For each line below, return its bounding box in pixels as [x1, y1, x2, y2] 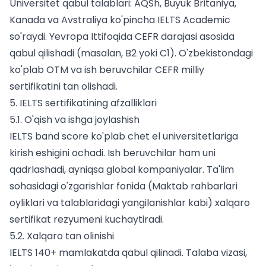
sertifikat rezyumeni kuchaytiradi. [9, 213, 164, 227]
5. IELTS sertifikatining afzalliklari [9, 96, 157, 110]
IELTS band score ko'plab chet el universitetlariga [9, 129, 238, 144]
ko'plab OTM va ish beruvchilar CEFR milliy [9, 63, 204, 77]
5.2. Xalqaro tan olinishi [9, 229, 114, 243]
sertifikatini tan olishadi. [9, 80, 118, 94]
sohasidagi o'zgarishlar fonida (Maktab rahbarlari [9, 179, 237, 194]
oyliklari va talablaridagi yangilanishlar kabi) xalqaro [9, 196, 250, 210]
